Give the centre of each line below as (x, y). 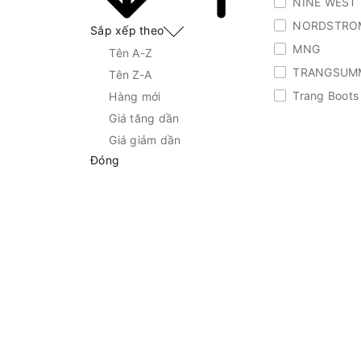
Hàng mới (135, 96)
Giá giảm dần (145, 139)
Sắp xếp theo (127, 31)
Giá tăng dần (144, 118)
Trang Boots (324, 95)
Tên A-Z (131, 52)
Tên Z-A (130, 74)
